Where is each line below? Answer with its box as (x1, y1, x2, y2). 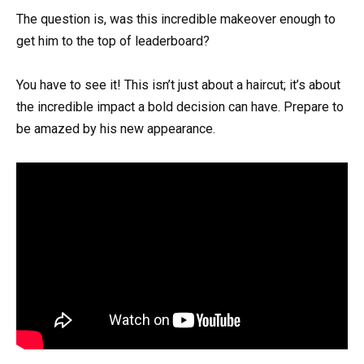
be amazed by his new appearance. (16, 121, 215, 137)
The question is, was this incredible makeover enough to (16, 11, 336, 28)
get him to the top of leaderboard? (16, 33, 210, 50)
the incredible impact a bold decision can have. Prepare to (16, 99, 344, 115)
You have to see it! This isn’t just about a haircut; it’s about (16, 77, 340, 93)
